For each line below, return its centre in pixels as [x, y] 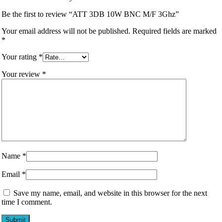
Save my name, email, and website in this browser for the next [110, 193]
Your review [22, 74]
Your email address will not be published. [66, 31]
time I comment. [27, 202]
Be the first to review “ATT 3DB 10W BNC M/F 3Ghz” [90, 14]
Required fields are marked [174, 31]
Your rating [20, 56]
